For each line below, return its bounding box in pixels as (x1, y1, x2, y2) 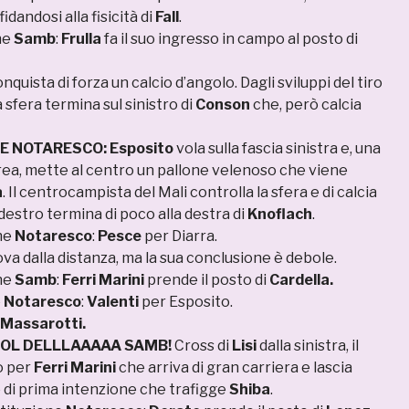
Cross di (172, 337, 232, 355)
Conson (195, 96, 250, 114)
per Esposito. (139, 293, 233, 311)
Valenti (87, 293, 139, 311)
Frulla (61, 30, 101, 48)
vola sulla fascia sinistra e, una (173, 140, 381, 158)
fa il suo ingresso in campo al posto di (101, 30, 358, 48)
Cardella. (269, 271, 333, 289)
